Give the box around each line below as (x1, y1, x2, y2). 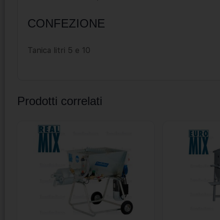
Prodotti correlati (17, 94, 102, 108)
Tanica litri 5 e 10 (27, 45, 90, 55)
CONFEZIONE (27, 16, 105, 30)
